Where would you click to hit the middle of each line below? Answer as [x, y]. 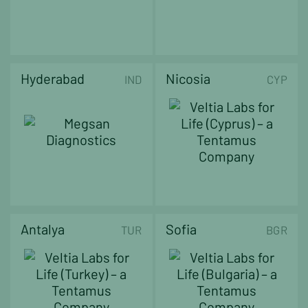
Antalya [43, 229]
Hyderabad [53, 78]
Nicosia [188, 78]
